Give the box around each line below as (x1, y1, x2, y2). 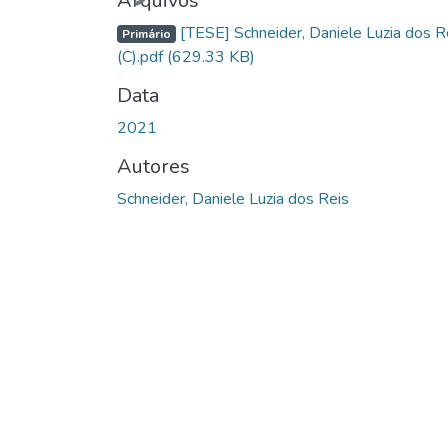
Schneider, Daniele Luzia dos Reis (117, 187, 349, 210)
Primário (121, 25, 171, 42)
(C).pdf (117, 45, 167, 68)
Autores (117, 152, 190, 180)
